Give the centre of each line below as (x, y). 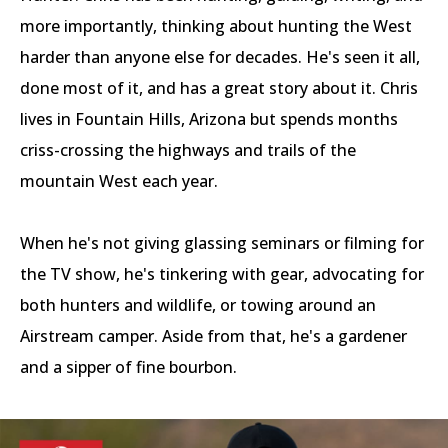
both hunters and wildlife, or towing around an (198, 305)
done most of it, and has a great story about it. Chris (219, 88)
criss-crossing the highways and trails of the (188, 150)
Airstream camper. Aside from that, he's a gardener (213, 336)
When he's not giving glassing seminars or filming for (222, 243)
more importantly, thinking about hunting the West (216, 26)
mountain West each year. (119, 181)
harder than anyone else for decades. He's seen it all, (220, 57)
